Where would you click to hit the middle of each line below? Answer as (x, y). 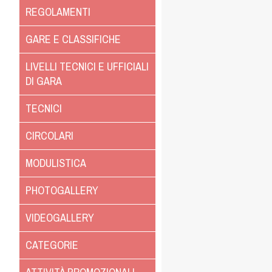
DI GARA (44, 81)
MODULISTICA (56, 163)
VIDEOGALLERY (60, 217)
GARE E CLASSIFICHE (73, 39)
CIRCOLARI (49, 135)
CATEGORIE (52, 245)
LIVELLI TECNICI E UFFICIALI (87, 66)
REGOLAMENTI (58, 12)
